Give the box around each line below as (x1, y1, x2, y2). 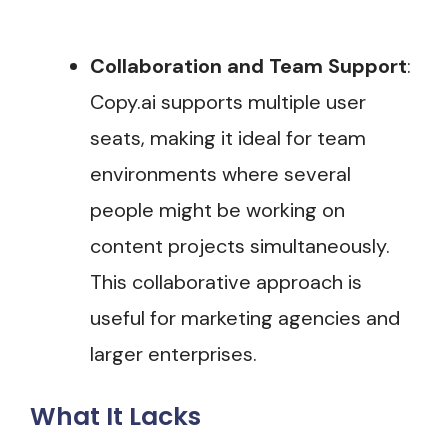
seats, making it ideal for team (90, 125, 366, 152)
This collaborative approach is (90, 269, 362, 296)
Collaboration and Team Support (90, 53, 407, 80)
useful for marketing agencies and (90, 305, 400, 332)
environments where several (90, 161, 351, 188)
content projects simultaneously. (90, 233, 390, 260)
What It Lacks (30, 399, 201, 435)
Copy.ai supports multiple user (90, 89, 366, 116)
